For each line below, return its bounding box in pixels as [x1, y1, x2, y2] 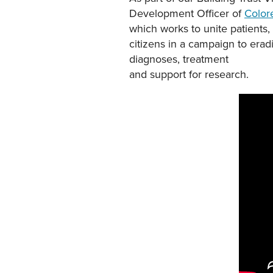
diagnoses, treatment [129, 51, 229, 67]
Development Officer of [129, 5, 244, 21]
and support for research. [129, 66, 249, 82]
